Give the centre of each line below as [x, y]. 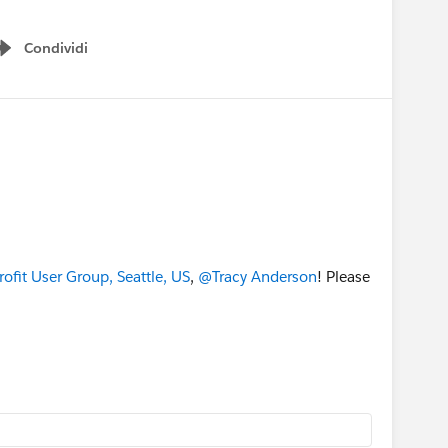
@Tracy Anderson [257, 276]
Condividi [56, 48]
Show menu [48, 58]
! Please [343, 276]
